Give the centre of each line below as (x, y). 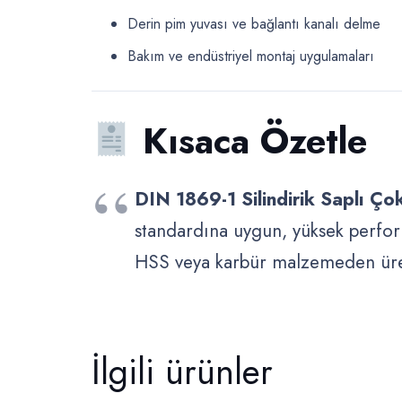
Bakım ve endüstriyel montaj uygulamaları (251, 56)
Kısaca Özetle (254, 141)
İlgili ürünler (182, 371)
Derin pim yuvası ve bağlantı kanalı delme (254, 23)
